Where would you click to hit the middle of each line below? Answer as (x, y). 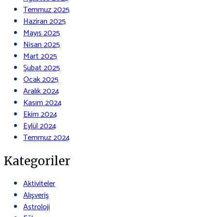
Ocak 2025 (41, 79)
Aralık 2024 (41, 91)
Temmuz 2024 (46, 138)
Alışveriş (36, 195)
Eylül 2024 (40, 126)
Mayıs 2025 (42, 33)
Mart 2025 (40, 56)
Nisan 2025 (42, 45)
